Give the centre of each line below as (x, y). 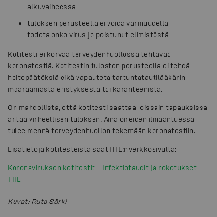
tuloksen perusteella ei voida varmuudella (98, 23)
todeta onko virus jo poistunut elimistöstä (99, 34)
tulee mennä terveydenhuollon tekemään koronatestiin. (103, 130)
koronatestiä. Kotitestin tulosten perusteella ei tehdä (99, 65)
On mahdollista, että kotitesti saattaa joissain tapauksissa (108, 107)
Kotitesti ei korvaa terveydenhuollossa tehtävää (90, 54)
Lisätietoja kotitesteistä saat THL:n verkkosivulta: (94, 149)
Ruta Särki (49, 201)
